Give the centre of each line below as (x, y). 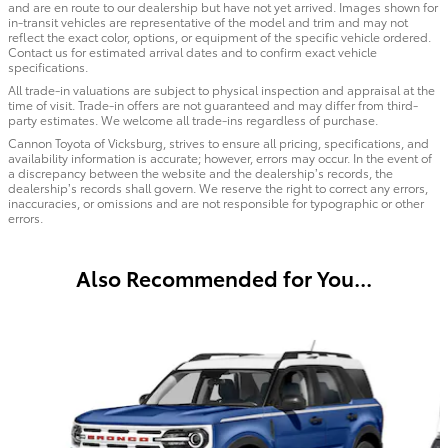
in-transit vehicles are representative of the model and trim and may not (208, 22)
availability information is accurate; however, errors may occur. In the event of (220, 158)
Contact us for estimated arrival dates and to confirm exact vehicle (192, 52)
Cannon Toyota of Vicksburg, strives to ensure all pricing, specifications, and (218, 143)
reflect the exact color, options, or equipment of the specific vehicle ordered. (219, 37)
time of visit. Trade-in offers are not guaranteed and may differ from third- (213, 105)
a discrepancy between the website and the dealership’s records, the (200, 173)
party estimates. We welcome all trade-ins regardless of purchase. (193, 120)
